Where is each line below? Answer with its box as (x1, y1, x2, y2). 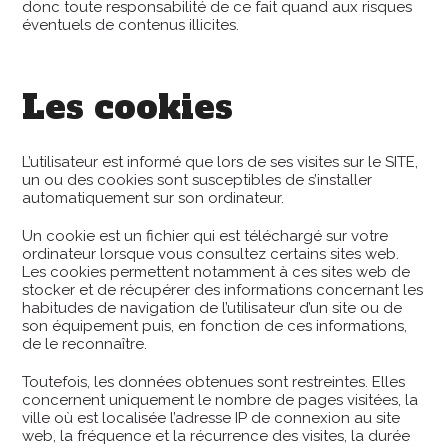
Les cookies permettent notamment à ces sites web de (22, 263, 411, 281)
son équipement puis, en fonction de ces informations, (22, 317, 408, 335)
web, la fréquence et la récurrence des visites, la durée (22, 427, 411, 445)
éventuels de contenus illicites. (22, 15, 240, 34)
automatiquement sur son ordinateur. (22, 189, 285, 207)
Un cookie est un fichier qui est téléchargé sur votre (22, 227, 389, 245)
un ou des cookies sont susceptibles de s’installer (22, 171, 373, 189)
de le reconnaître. (22, 335, 148, 353)
